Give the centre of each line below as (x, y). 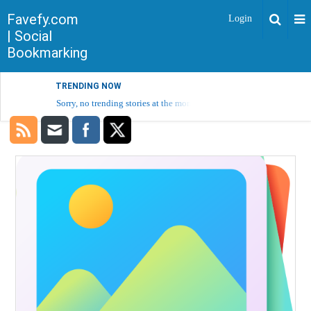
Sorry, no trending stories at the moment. (132, 103)
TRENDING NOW (89, 86)
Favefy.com (43, 19)
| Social (30, 36)
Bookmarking (47, 53)
